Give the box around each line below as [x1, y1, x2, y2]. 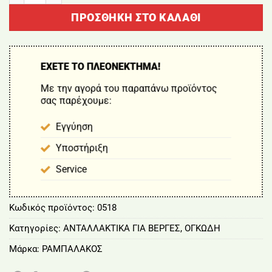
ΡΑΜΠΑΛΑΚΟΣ [42, 243, 103, 255]
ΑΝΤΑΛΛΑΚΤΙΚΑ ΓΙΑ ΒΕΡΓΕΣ [63, 223, 180, 234]
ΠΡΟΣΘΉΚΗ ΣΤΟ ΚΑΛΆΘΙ [71, 10, 201, 24]
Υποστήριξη [55, 141, 108, 154]
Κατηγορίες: [9, 223, 63, 234]
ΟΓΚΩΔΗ [185, 223, 220, 234]
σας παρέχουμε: [40, 94, 112, 106]
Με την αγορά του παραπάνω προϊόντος [40, 82, 217, 94]
